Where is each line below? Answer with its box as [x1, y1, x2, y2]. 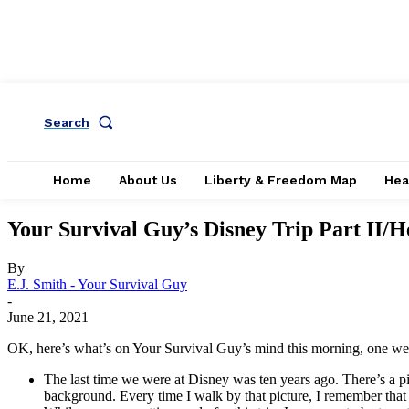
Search [44, 114, 89, 130]
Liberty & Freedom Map [204, 173, 357, 187]
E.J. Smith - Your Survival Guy [7, 276, 187, 292]
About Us [119, 173, 177, 187]
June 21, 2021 [7, 309, 89, 325]
